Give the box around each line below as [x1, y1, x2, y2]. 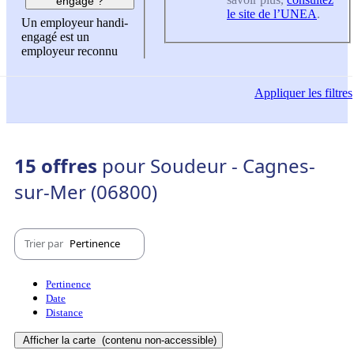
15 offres [14, 152, 102, 179]
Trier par [24, 236, 66, 251]
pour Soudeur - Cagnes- [102, 152, 315, 179]
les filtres [305, 86, 352, 100]
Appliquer [254, 86, 305, 100]
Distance [46, 306, 83, 318]
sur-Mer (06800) [14, 178, 157, 205]
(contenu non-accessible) [99, 333, 217, 346]
